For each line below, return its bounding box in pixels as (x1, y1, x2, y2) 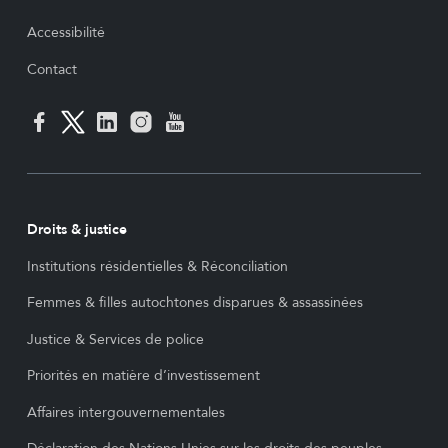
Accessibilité (26, 23, 105, 43)
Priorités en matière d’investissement (26, 366, 260, 386)
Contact (26, 59, 77, 79)
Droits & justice (26, 220, 127, 240)
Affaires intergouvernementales (26, 402, 225, 422)
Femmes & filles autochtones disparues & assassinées (26, 293, 363, 313)
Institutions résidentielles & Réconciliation (26, 256, 288, 276)
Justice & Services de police (26, 329, 204, 349)
